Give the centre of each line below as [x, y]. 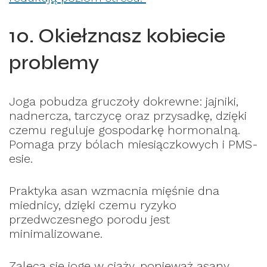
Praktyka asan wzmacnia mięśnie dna [114, 191]
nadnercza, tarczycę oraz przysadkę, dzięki [128, 116]
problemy [54, 63]
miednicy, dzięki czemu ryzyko [93, 205]
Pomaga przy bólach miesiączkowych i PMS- [133, 145]
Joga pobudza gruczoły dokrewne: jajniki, [124, 102]
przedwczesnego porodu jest [89, 220]
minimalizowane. [56, 234]
